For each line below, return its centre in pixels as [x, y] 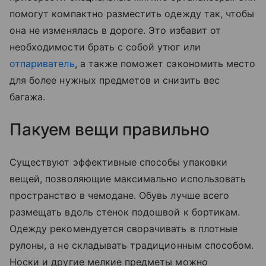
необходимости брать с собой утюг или [105, 47]
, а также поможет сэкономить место [165, 64]
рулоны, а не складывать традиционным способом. [132, 246]
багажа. [29, 97]
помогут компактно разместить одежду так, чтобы [132, 14]
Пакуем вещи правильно [110, 130]
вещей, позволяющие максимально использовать [128, 179]
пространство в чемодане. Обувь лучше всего [120, 196]
